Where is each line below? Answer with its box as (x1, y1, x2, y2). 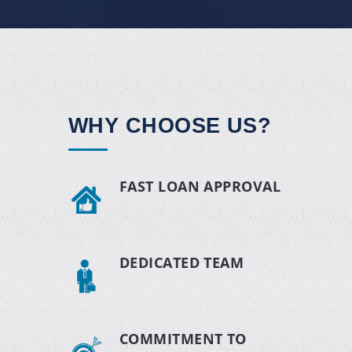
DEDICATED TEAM (119, 252, 244, 272)
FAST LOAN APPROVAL (119, 176, 281, 196)
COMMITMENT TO (119, 328, 247, 348)
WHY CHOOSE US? (68, 113, 272, 137)
